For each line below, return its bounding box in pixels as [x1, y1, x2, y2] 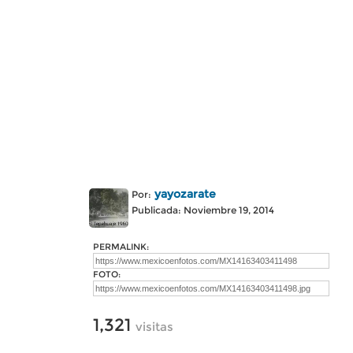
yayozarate [154, 187, 216, 201]
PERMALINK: [93, 241, 149, 252]
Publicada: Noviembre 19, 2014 [132, 204, 274, 216]
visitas [136, 319, 173, 334]
